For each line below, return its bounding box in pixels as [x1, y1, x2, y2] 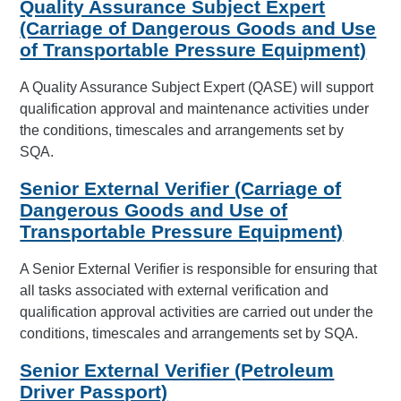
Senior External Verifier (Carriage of [20, 178, 342, 200]
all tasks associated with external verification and [20, 282, 329, 298]
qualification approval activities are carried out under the [20, 303, 374, 320]
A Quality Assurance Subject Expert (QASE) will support [20, 79, 374, 95]
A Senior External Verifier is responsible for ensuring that [20, 260, 378, 277]
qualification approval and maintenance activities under [20, 100, 370, 116]
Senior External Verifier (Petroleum [20, 360, 335, 381]
